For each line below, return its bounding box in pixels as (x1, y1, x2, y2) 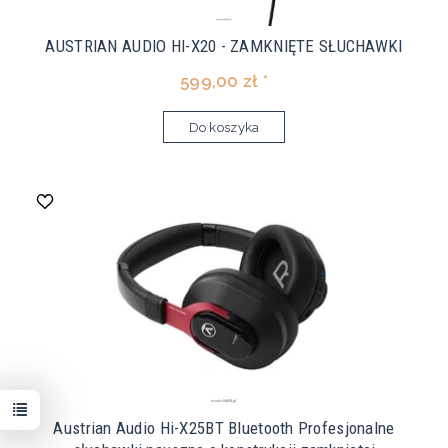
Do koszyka (188, 120, 260, 136)
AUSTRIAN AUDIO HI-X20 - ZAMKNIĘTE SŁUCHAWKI (45, 36, 403, 57)
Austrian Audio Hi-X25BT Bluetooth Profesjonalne (53, 418, 395, 439)
